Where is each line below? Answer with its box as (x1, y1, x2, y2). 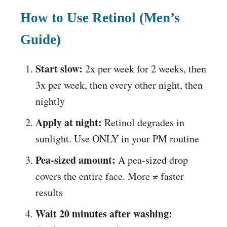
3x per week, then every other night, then (35, 78, 203, 92)
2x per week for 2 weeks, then (83, 62, 206, 76)
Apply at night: (35, 115, 102, 130)
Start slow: (35, 61, 83, 77)
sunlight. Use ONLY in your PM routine (35, 132, 199, 146)
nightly (35, 94, 65, 108)
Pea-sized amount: (35, 153, 116, 168)
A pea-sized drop (116, 153, 188, 167)
